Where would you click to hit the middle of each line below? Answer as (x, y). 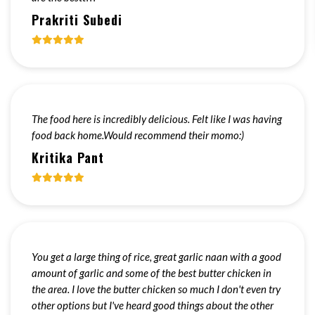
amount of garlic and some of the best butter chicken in (152, 273)
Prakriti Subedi (77, 20)
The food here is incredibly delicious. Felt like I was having (157, 119)
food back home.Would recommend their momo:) (138, 135)
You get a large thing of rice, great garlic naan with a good (156, 257)
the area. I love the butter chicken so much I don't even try (156, 289)
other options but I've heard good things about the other (153, 305)
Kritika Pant (68, 157)
